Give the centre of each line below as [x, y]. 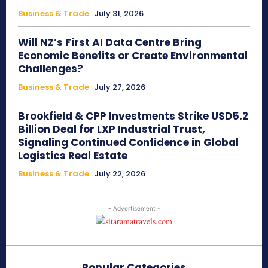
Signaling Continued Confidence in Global [128, 143]
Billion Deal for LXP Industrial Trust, [112, 130]
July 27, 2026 [120, 87]
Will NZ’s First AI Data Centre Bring [110, 43]
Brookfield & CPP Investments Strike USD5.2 [133, 116]
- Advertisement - [134, 208]
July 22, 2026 [120, 174]
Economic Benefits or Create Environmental [133, 56]
